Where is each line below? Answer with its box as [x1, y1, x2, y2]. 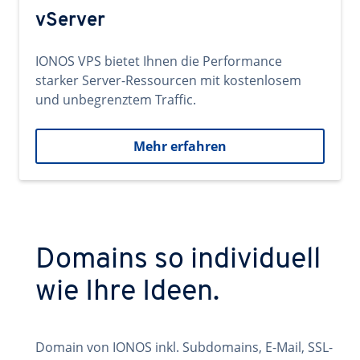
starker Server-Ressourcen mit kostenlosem [35, 72, 301, 89]
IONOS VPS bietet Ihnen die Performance [35, 52, 282, 70]
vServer [35, 11, 105, 31]
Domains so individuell [35, 246, 321, 275]
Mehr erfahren [133, 137, 227, 155]
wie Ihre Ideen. [35, 278, 219, 307]
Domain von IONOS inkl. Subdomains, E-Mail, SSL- [35, 338, 333, 356]
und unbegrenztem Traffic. [35, 91, 196, 108]
